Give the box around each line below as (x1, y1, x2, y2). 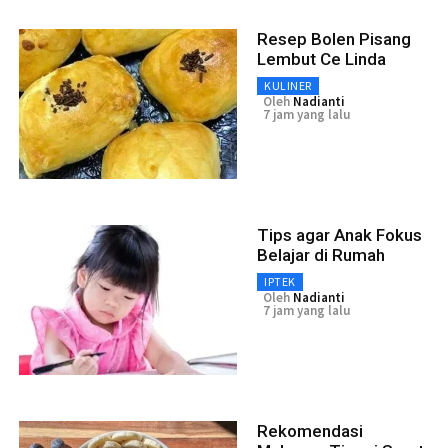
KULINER (264, 78, 312, 94)
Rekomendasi (257, 421, 363, 442)
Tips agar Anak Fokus (257, 225, 422, 246)
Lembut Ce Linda (257, 49, 386, 70)
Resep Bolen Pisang (257, 29, 411, 50)
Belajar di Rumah (257, 245, 385, 266)
